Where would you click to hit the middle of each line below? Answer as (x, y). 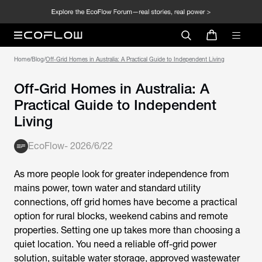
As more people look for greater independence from (122, 174)
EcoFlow (46, 146)
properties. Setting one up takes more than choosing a (127, 230)
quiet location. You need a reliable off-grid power (115, 244)
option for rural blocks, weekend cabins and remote (121, 216)
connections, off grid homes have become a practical (126, 202)
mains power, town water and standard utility (107, 188)
